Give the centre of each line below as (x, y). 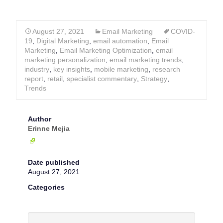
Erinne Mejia (49, 128)
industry (37, 69)
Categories (46, 187)
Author (40, 119)
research (166, 69)
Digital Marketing (63, 41)
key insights (72, 69)
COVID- (183, 31)
